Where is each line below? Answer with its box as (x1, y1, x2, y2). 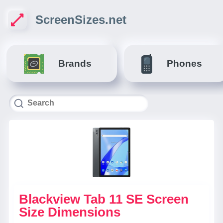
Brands (58, 58, 92, 69)
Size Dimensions (19, 205, 120, 220)
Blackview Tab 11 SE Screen (19, 192, 189, 207)
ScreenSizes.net (35, 13, 126, 26)
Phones (166, 58, 202, 69)
